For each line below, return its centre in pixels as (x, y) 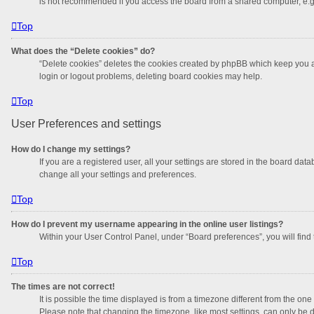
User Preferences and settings (86, 123)
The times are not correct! (63, 286)
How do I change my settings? (71, 149)
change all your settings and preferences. (118, 174)
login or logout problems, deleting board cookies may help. (151, 76)
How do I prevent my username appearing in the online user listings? (147, 224)
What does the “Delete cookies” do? (83, 51)
